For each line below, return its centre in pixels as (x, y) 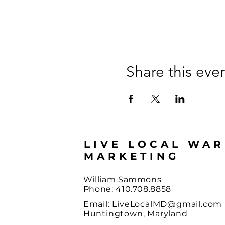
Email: (98, 204)
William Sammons (122, 180)
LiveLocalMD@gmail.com (167, 204)
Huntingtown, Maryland (135, 214)
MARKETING (131, 156)
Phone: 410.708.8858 (127, 189)
